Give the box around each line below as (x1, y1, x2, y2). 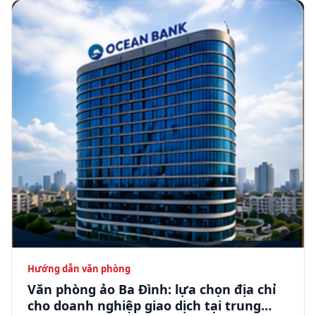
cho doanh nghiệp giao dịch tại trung (28, 296, 261, 314)
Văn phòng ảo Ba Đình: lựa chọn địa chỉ (28, 280, 276, 298)
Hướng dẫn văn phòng (28, 262, 130, 275)
